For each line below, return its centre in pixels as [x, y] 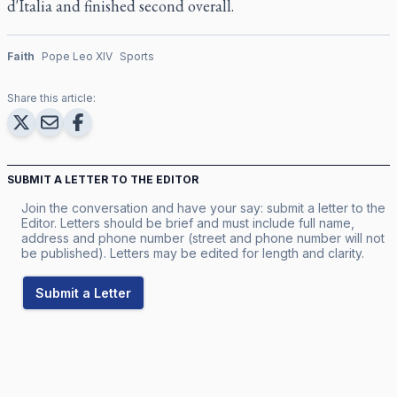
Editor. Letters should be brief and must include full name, [188, 222]
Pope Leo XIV [77, 56]
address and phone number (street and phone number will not [203, 237]
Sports [137, 56]
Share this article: [51, 97]
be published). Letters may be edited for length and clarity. [193, 253]
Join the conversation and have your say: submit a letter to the [203, 207]
